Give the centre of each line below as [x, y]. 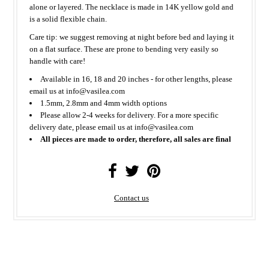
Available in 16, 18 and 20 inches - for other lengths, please [137, 79]
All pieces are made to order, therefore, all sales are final [136, 139]
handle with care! [58, 61]
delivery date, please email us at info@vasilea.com [112, 127]
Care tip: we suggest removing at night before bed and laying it [132, 37]
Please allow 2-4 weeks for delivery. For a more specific [130, 115]
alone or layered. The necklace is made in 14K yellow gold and [132, 7]
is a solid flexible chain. [68, 19]
